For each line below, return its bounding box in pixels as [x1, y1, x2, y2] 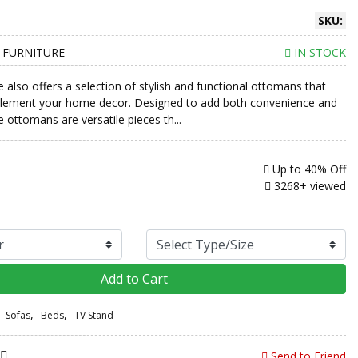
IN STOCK [291, 45, 346, 60]
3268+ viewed [271, 178, 346, 193]
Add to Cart [101, 270, 168, 288]
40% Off [304, 161, 346, 177]
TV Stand [74, 308, 113, 322]
